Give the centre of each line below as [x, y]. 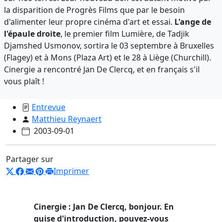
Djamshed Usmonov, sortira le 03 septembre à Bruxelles [109, 45]
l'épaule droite [32, 33]
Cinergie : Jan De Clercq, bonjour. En [104, 206]
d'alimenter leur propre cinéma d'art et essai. [89, 22]
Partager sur [30, 159]
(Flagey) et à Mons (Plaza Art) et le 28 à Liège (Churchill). [108, 57]
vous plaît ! [24, 81]
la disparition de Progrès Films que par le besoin [94, 10]
